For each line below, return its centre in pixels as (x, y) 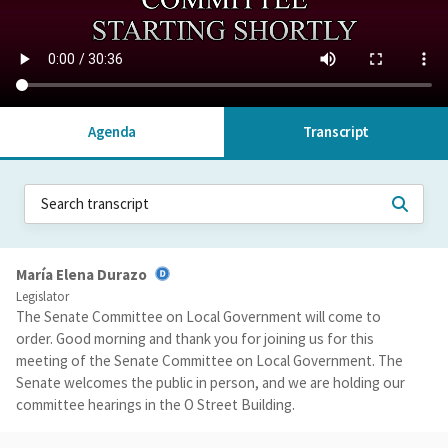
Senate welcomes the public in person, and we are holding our (210, 383)
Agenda (112, 131)
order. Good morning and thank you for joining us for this (195, 339)
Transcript (336, 131)
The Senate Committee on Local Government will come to (198, 317)
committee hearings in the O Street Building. (155, 405)
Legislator (42, 297)
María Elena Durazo (81, 274)
